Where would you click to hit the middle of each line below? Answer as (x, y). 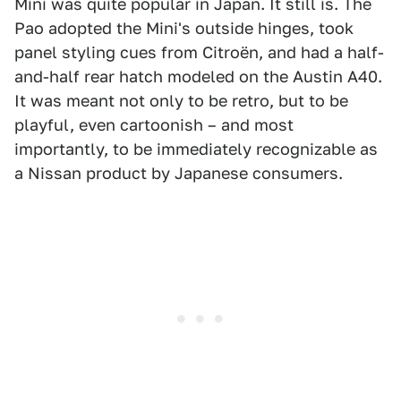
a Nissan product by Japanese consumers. (179, 173)
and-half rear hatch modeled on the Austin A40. (198, 77)
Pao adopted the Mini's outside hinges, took (184, 28)
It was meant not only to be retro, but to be (181, 101)
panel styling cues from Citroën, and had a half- (199, 52)
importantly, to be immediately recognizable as (196, 149)
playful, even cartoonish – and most (154, 125)
